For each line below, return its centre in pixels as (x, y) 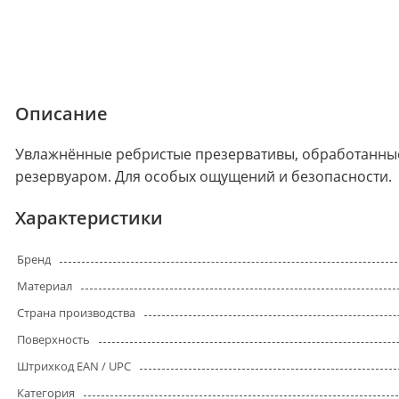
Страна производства (76, 313)
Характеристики (89, 218)
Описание (61, 114)
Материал (45, 286)
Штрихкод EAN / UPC (74, 366)
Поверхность (53, 340)
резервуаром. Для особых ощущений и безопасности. (204, 177)
